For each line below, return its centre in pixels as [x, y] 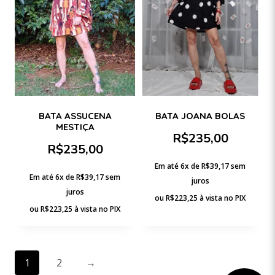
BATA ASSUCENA [75, 116]
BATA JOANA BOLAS [200, 116]
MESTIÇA [75, 127]
